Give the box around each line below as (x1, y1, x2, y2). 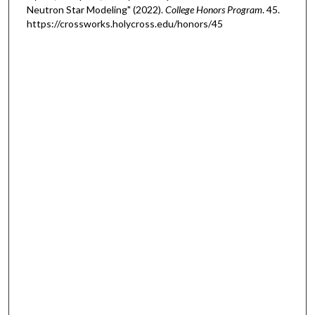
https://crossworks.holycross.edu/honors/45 (26, 17, 223, 30)
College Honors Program (165, 3, 262, 15)
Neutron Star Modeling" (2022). (26, 3, 165, 15)
